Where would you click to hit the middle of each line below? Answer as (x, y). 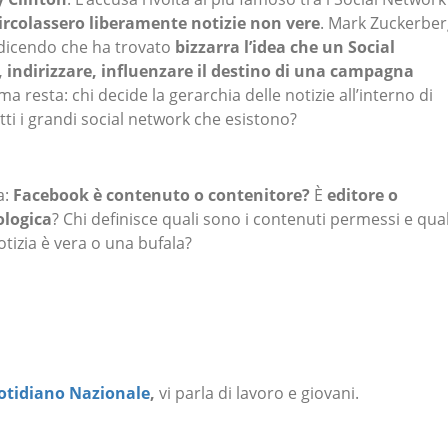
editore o (362, 194)
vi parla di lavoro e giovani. (259, 392)
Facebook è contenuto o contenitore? (161, 194)
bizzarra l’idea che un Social (285, 47)
